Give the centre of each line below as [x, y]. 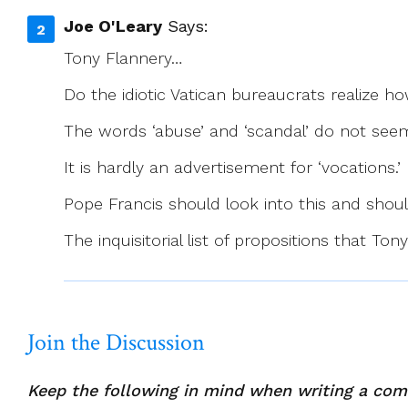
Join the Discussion [116, 343]
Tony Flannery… [123, 58]
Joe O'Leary [113, 26]
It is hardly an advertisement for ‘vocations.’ [232, 168]
